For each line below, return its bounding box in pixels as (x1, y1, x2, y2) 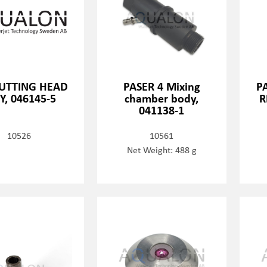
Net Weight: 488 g (126, 143, 197, 156)
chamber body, (125, 90, 199, 106)
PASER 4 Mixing (123, 78, 200, 94)
